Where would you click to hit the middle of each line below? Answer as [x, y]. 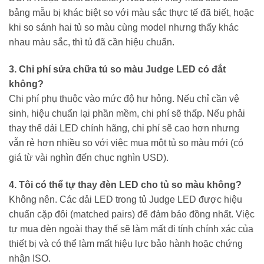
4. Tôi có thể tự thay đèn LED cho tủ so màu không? [125, 184]
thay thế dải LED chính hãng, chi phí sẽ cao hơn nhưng [124, 128]
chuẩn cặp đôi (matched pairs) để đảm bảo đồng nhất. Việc [132, 214]
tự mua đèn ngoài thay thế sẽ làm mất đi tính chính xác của [131, 229]
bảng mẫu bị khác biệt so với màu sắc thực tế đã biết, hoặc [131, 13]
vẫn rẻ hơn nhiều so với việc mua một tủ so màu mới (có [126, 143]
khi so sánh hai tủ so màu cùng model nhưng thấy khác [124, 28]
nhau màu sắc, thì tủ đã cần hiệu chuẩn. [92, 42]
